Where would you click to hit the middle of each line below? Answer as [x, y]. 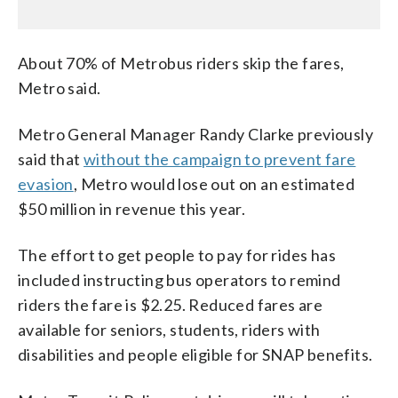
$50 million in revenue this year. [132, 208]
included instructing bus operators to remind [179, 279]
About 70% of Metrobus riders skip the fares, [181, 63]
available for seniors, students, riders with [169, 329]
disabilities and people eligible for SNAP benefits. [195, 354]
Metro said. [60, 88]
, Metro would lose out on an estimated [214, 183]
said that [51, 159]
